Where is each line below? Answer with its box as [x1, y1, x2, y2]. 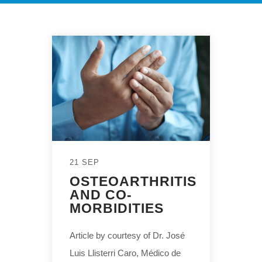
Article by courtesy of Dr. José [70, 230, 185, 241]
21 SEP [70, 158, 99, 167]
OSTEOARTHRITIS [70, 174, 196, 189]
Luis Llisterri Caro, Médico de [70, 248, 181, 258]
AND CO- [70, 187, 132, 203]
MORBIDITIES [70, 201, 164, 216]
